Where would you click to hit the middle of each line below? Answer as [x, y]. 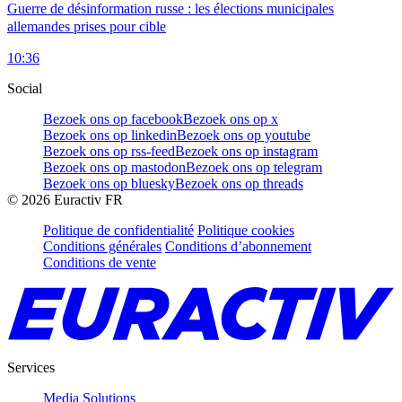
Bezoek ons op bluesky [109, 183]
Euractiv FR [87, 199]
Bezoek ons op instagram [246, 151]
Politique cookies [246, 230]
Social [25, 88]
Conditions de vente [100, 262]
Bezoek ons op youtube [244, 135]
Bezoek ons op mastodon [114, 167]
